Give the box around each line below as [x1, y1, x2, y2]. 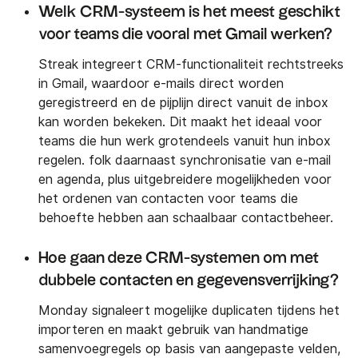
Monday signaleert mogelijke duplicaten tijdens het [38, 302, 340, 318]
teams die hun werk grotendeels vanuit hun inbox [38, 133, 331, 149]
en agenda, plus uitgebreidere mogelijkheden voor [38, 171, 332, 187]
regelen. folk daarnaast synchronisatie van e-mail [38, 152, 331, 168]
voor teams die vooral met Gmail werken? [38, 26, 332, 42]
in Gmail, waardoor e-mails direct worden [38, 75, 284, 91]
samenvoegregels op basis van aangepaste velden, [38, 340, 340, 356]
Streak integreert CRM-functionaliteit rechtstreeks [38, 56, 344, 72]
